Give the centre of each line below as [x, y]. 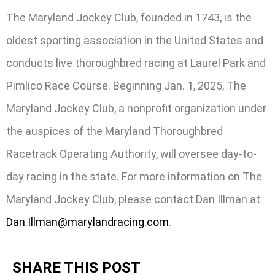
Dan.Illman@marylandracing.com [87, 222]
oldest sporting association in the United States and [135, 40]
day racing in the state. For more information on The [134, 176]
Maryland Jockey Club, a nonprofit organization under [136, 108]
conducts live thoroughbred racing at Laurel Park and [136, 63]
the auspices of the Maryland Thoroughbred [114, 131]
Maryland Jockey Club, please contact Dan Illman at [133, 199]
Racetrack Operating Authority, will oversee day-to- [131, 153]
